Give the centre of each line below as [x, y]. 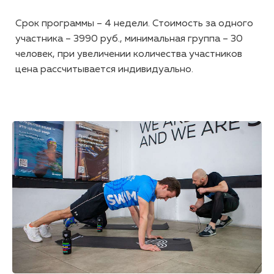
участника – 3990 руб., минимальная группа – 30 [129, 39]
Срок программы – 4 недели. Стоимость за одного [134, 24]
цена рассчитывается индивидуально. [104, 70]
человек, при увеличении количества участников [129, 55]
